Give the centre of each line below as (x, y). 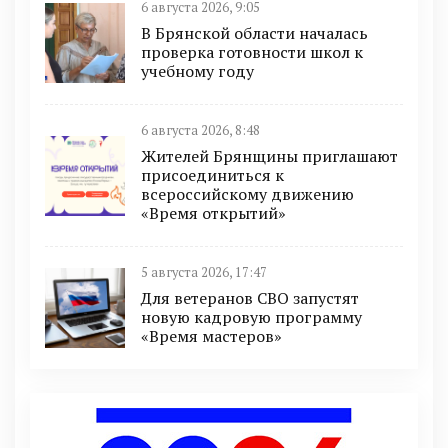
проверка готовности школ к (252, 52)
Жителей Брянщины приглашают (269, 156)
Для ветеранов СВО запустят (250, 298)
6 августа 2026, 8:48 (200, 130)
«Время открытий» (213, 213)
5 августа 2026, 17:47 (204, 272)
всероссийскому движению (247, 194)
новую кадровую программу (251, 317)
